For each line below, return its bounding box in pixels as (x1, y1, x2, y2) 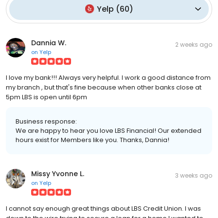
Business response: (16, 116, 77, 126)
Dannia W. (31, 37, 66, 48)
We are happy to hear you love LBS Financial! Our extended (16, 126, 201, 135)
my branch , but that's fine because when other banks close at (6, 82, 201, 92)
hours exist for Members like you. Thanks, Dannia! (16, 135, 169, 145)
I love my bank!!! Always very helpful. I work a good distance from (6, 73, 211, 82)
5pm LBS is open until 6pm (6, 92, 87, 102)
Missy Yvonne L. (31, 168, 84, 179)
